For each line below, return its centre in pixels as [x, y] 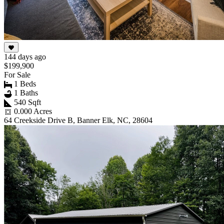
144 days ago [25, 56]
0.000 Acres [33, 111]
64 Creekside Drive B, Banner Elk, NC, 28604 [78, 120]
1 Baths [26, 93]
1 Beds [25, 83]
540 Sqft [27, 102]
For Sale [17, 74]
